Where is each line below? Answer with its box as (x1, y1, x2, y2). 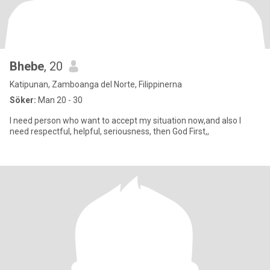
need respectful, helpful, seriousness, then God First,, (10, 127, 209, 136)
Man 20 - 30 (36, 95, 83, 105)
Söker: (10, 95, 36, 105)
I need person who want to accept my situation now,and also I (10, 116, 241, 125)
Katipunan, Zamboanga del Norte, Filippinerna (10, 80, 182, 89)
